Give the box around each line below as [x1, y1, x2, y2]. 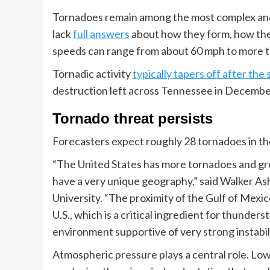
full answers [73, 27, 130, 41]
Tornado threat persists [52, 110, 213, 127]
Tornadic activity [52, 67, 133, 81]
